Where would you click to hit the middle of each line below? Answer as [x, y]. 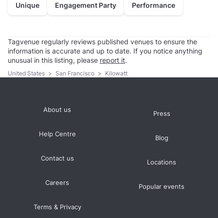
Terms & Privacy [57, 207]
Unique [27, 5]
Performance [154, 5]
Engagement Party [86, 5]
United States [27, 73]
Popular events [162, 186]
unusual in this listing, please [54, 60]
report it [112, 60]
